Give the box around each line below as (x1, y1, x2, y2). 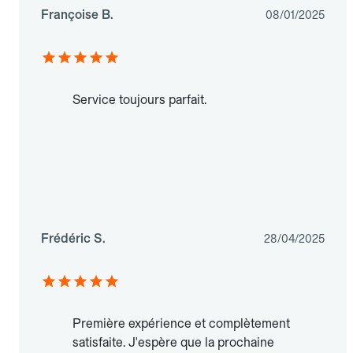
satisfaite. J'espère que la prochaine (72, 335, 274, 351)
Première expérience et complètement (72, 316, 290, 332)
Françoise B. (41, 7, 113, 23)
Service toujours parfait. (72, 92, 206, 108)
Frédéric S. (41, 231, 106, 247)
